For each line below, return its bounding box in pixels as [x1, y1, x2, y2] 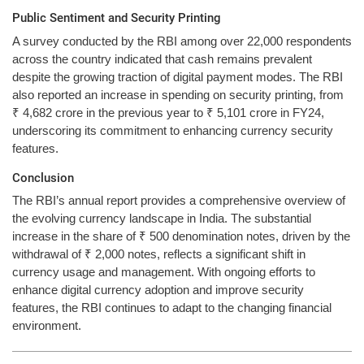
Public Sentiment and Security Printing [12, 11, 221, 26]
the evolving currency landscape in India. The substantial [12, 211, 311, 226]
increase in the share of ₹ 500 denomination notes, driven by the [12, 229, 350, 244]
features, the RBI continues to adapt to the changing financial [12, 301, 331, 315]
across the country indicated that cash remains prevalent [12, 51, 312, 66]
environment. [12, 318, 81, 333]
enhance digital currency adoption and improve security [12, 283, 304, 297]
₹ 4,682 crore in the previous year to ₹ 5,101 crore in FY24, [12, 105, 324, 119]
